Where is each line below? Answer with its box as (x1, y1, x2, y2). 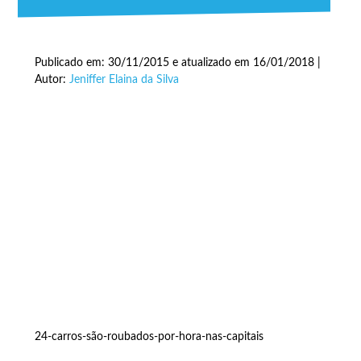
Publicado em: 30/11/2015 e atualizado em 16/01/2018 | (34, 57, 321, 68)
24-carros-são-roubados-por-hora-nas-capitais (34, 330, 263, 342)
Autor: (34, 74, 69, 85)
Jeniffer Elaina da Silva (68, 74, 179, 85)
